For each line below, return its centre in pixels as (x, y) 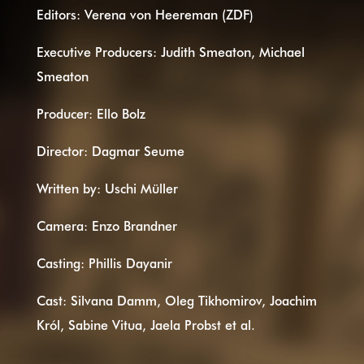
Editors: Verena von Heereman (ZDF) (145, 14)
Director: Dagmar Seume (110, 150)
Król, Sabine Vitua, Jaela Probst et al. (145, 324)
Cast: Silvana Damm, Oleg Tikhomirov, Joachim (176, 300)
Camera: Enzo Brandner (106, 225)
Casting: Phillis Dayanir (104, 262)
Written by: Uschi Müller (107, 188)
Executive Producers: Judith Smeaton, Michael (170, 51)
